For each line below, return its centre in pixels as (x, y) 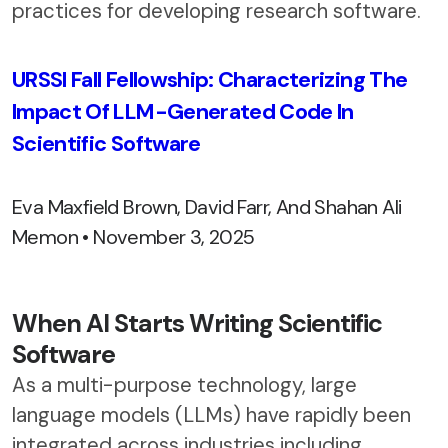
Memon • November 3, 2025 (133, 236)
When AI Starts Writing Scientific (197, 323)
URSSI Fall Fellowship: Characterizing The (210, 79)
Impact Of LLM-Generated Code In (183, 111)
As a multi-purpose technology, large (184, 384)
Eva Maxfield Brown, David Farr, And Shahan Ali (207, 206)
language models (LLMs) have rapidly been (211, 414)
